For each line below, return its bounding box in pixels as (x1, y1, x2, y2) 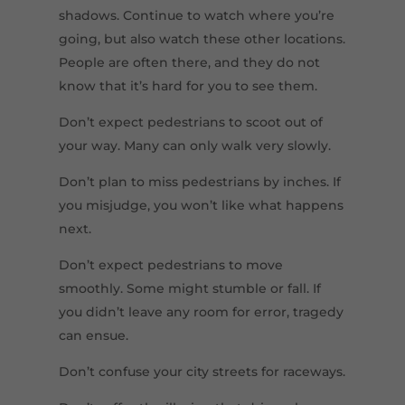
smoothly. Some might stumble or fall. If (58, 280, 321, 297)
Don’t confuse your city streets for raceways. (58, 363, 345, 381)
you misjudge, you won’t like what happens (58, 197, 344, 214)
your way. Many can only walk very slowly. (58, 137, 331, 155)
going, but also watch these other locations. (58, 31, 345, 48)
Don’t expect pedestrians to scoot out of (58, 114, 323, 131)
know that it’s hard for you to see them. (58, 78, 317, 95)
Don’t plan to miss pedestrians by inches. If (58, 174, 341, 191)
